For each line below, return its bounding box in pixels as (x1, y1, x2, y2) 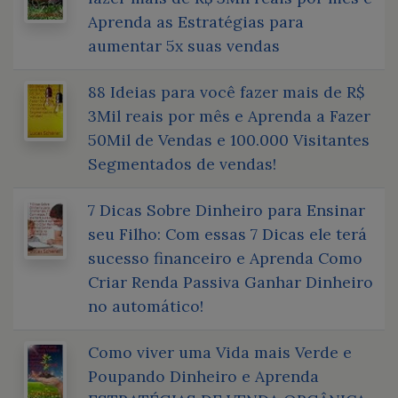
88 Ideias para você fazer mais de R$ (88, 81, 364, 102)
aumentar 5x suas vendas (88, 35, 280, 56)
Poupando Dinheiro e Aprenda (88, 365, 319, 386)
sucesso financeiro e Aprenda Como (88, 247, 362, 268)
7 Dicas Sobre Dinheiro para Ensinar (88, 199, 365, 220)
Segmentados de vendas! (88, 153, 276, 174)
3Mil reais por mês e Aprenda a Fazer (88, 105, 370, 126)
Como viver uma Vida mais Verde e (88, 341, 352, 362)
